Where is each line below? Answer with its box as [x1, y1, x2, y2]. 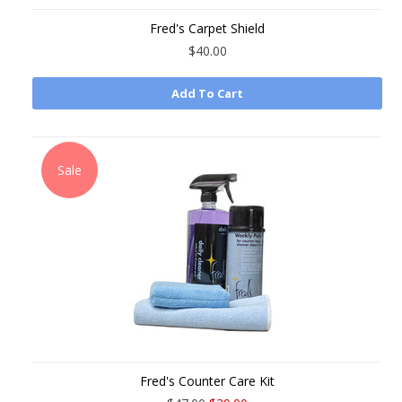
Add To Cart [171, 85, 243, 101]
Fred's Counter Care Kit [140, 372, 275, 389]
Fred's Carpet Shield [150, 20, 265, 37]
